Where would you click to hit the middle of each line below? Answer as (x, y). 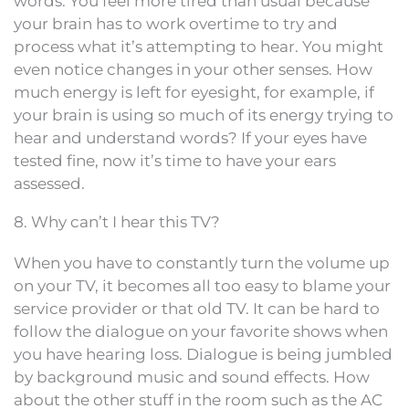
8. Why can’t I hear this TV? (117, 222)
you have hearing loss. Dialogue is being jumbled (203, 354)
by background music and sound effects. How (192, 377)
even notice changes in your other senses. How (193, 69)
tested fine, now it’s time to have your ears (175, 161)
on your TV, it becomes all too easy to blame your (202, 286)
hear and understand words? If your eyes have (190, 138)
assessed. (49, 184)
